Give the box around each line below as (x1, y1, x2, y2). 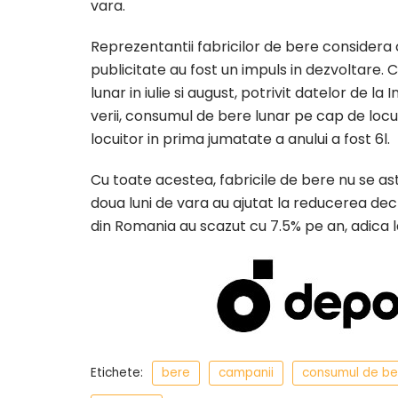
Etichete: (91, 364, 143, 381)
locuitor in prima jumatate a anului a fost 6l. (91, 129, 390, 149)
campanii (219, 364, 274, 381)
